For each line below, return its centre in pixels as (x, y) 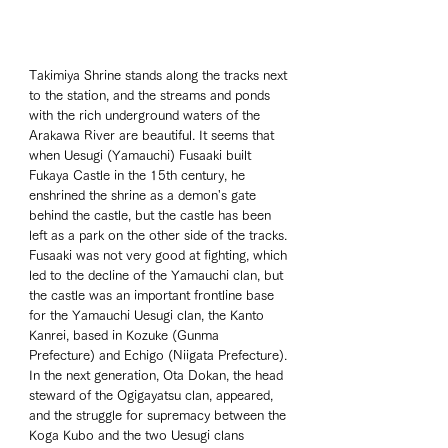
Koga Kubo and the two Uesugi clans (138, 436)
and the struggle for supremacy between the (159, 416)
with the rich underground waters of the (146, 116)
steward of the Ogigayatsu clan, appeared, (153, 396)
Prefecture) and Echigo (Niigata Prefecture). (160, 356)
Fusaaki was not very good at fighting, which (160, 256)
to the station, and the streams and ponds (151, 96)
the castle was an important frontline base (153, 296)
